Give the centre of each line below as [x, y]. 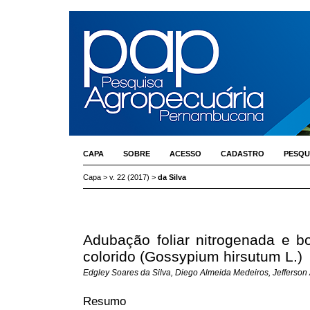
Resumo [104, 301]
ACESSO [185, 154]
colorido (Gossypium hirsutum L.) [193, 256]
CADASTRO [243, 154]
